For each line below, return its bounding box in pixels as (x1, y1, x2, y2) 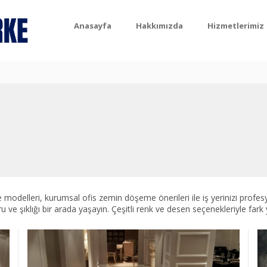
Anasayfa (73, 20, 111, 31)
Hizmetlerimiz (207, 20, 264, 31)
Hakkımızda (135, 20, 183, 31)
